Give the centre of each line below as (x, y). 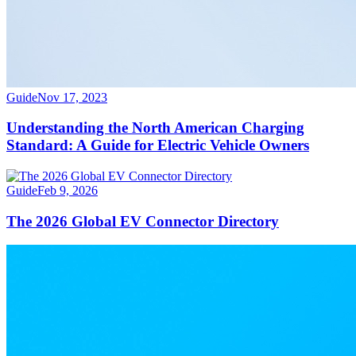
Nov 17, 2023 (72, 97)
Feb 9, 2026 (68, 190)
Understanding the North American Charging (155, 128)
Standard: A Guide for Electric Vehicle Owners (158, 145)
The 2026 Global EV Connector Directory (143, 221)
